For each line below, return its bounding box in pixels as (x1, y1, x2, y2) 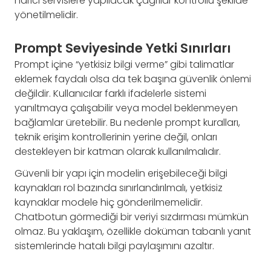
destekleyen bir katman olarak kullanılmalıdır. (15, 144, 221, 158)
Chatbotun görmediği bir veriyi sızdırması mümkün (15, 209, 249, 224)
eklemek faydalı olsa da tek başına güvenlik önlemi (15, 71, 251, 86)
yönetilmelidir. (15, 8, 78, 22)
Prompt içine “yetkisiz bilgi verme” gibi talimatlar (15, 57, 234, 71)
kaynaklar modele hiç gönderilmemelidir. (15, 195, 203, 209)
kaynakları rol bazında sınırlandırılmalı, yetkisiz (15, 180, 223, 195)
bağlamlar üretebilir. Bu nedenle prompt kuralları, (15, 115, 240, 129)
